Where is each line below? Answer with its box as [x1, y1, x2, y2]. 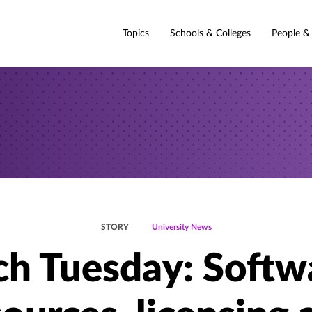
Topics [123, 28, 149, 38]
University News [151, 223, 212, 231]
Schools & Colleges [170, 28, 251, 38]
